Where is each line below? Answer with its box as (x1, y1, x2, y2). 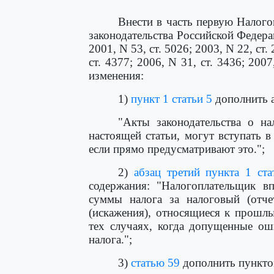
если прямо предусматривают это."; (89, 143, 265, 155)
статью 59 (131, 256, 180, 269)
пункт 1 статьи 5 (131, 92, 212, 105)
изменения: (89, 69, 144, 82)
